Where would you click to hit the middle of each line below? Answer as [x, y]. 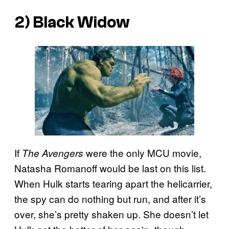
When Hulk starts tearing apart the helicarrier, [113, 184]
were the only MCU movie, [142, 153]
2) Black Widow [72, 23]
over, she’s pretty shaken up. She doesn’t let [111, 214]
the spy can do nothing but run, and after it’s [110, 199]
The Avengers [53, 153]
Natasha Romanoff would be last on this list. [110, 168]
